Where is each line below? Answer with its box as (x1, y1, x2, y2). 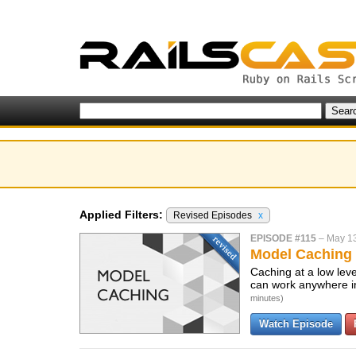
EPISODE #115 (250, 233, 316, 244)
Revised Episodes (173, 210, 254, 221)
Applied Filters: (79, 208, 163, 221)
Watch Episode (259, 318, 333, 330)
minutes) (250, 293, 284, 303)
